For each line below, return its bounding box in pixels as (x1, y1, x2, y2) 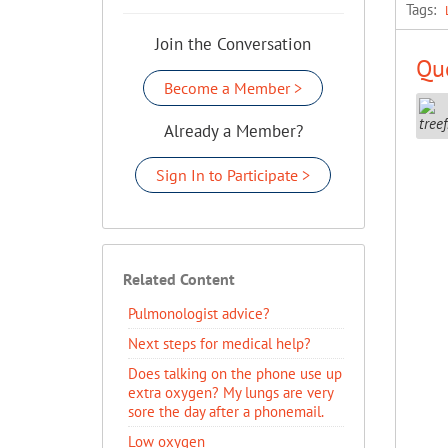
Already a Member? (163, 120, 303, 142)
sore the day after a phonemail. (128, 402, 324, 421)
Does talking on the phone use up (128, 364, 342, 383)
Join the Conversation (155, 33, 312, 55)
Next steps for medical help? (128, 334, 311, 353)
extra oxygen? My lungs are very (128, 383, 333, 402)
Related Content (123, 269, 235, 289)
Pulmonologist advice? (128, 304, 270, 323)
